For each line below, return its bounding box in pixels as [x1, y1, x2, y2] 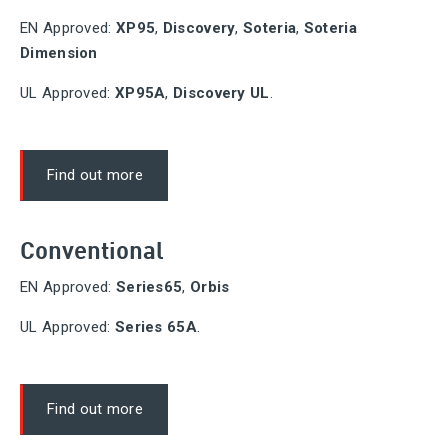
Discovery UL [173, 84, 270, 102]
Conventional [20, 230, 164, 266]
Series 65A [110, 318, 197, 336]
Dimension [20, 44, 98, 62]
